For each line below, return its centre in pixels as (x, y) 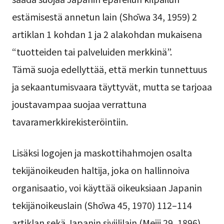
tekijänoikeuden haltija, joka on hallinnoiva (100, 170)
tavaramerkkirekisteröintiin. (70, 122)
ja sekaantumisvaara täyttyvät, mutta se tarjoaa (112, 87)
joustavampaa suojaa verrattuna (79, 104)
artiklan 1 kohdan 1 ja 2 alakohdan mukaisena (107, 34)
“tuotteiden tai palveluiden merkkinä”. (92, 52)
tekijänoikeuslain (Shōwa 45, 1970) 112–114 (102, 205)
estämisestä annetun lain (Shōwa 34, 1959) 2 (104, 17)
